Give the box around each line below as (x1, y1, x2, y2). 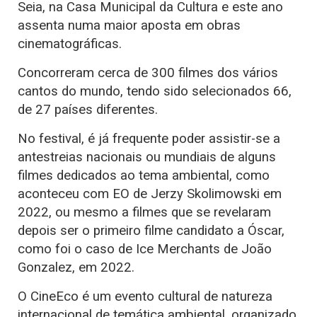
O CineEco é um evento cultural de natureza (18, 289, 272, 305)
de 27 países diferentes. (18, 102, 158, 118)
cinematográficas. (18, 36, 122, 52)
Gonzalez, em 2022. (18, 260, 134, 276)
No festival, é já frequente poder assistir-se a (18, 131, 280, 147)
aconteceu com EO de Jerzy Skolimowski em (18, 186, 282, 202)
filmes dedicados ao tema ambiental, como (18, 168, 270, 184)
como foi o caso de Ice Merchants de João (18, 241, 272, 258)
